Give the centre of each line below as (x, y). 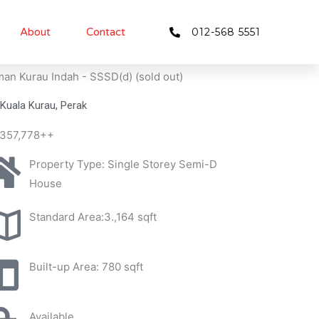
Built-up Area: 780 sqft (86, 267)
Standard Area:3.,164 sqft (93, 217)
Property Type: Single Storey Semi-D (123, 164)
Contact (105, 32)
